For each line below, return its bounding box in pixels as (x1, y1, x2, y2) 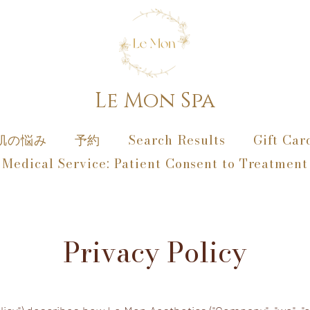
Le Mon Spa (94, 87, 215, 115)
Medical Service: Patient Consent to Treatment (2, 154, 308, 173)
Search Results (128, 131, 226, 149)
